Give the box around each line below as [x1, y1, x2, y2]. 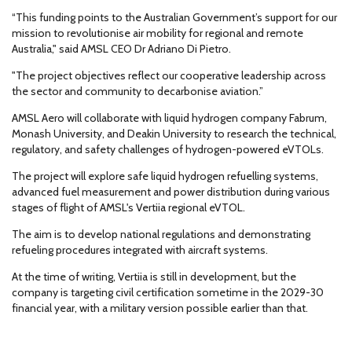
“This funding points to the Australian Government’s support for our [12, 10, 337, 24]
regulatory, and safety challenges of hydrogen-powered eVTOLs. [12, 142, 324, 156]
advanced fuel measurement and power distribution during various [12, 185, 330, 199]
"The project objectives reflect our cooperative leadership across [12, 68, 326, 82]
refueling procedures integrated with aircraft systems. [12, 243, 268, 257]
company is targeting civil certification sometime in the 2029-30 [12, 285, 324, 299]
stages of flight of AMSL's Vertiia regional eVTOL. [12, 200, 245, 214]
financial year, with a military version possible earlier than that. [12, 301, 308, 315]
